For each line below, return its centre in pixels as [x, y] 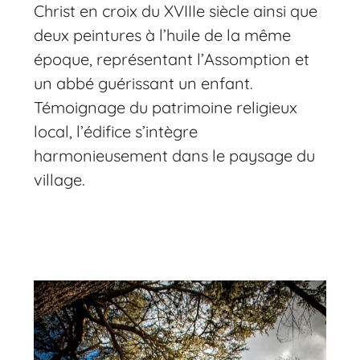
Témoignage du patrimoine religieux [166, 108]
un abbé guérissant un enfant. [144, 84]
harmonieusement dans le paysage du [175, 156]
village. [60, 180]
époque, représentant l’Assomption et [172, 59]
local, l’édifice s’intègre [116, 132]
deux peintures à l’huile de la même [163, 35]
